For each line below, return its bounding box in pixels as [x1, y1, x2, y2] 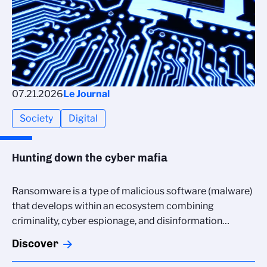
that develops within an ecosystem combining [12, 200, 214, 212]
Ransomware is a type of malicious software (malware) [12, 185, 253, 197]
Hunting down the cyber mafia [12, 151, 167, 164]
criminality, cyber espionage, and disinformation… [12, 215, 229, 227]
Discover [12, 237, 58, 251]
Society [20, 112, 53, 124]
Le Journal [63, 88, 110, 100]
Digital [69, 112, 98, 124]
